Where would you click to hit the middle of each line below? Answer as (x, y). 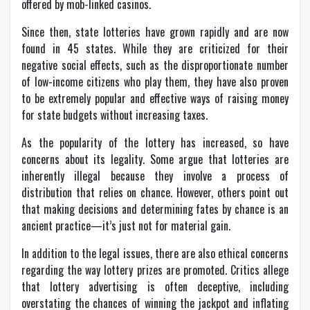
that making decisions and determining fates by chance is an (155, 209)
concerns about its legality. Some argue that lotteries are (155, 159)
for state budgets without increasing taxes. (115, 115)
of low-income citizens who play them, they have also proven (155, 82)
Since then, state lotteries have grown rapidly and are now (155, 32)
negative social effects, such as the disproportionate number (155, 65)
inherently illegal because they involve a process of (155, 176)
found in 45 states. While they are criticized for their (155, 48)
